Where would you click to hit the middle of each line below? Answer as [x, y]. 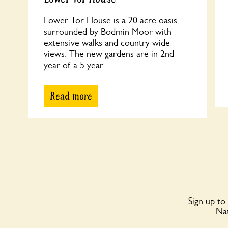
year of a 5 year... [76, 65]
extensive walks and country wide [107, 43]
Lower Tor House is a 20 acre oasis [110, 20]
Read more [71, 96]
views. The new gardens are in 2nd [109, 54]
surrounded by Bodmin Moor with [108, 32]
